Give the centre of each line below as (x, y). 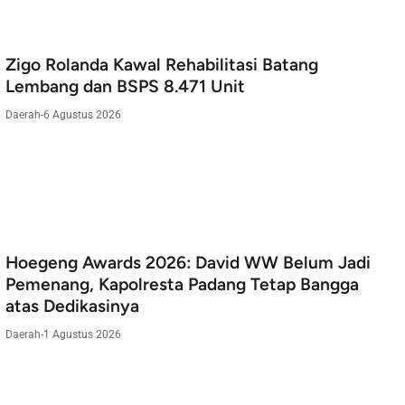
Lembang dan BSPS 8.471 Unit (125, 87)
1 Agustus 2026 (82, 334)
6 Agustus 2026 (82, 114)
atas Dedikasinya (72, 306)
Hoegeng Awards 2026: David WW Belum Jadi (188, 263)
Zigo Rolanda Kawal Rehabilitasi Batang (162, 65)
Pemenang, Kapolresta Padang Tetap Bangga (182, 285)
